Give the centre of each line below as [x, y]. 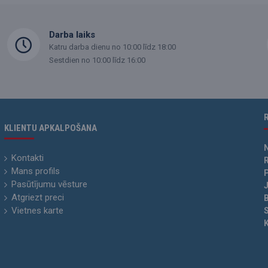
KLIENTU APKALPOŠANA [50, 128]
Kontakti [27, 158]
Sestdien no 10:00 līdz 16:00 [97, 60]
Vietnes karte [37, 211]
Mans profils [35, 171]
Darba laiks [72, 35]
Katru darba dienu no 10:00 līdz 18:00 [112, 47]
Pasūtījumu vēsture [49, 184]
